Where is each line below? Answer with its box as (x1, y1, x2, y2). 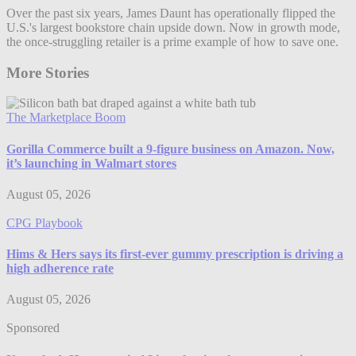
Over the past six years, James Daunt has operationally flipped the (6, 6, 335, 20)
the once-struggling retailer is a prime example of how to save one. (6, 34, 339, 48)
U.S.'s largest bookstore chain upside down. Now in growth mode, (6, 20, 340, 34)
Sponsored (6, 321, 60, 335)
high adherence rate (6, 261, 114, 276)
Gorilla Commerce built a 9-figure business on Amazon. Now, (6, 141, 335, 156)
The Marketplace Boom (6, 110, 126, 125)
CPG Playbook (6, 215, 83, 230)
